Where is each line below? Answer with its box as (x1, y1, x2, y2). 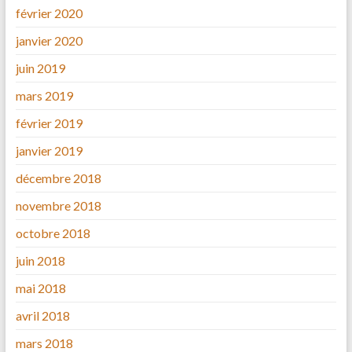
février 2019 (15, 115, 82, 131)
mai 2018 (15, 280, 66, 296)
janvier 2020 (15, 33, 82, 49)
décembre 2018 (15, 170, 101, 186)
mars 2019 (15, 88, 73, 104)
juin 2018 (15, 253, 65, 269)
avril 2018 (15, 308, 70, 324)
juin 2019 (15, 60, 65, 76)
